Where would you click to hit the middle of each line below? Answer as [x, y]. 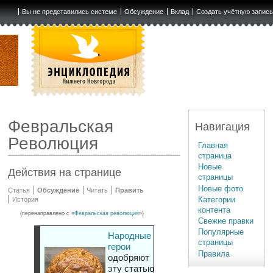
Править [130, 190]
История [25, 200]
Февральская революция [107, 214]
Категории [217, 199]
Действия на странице [65, 173]
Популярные [221, 232]
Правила [214, 253]
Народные [129, 236]
